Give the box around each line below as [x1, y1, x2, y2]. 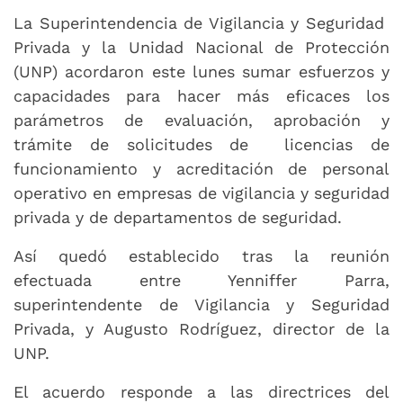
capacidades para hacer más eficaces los [13, 86, 390, 106]
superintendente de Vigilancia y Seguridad [13, 295, 390, 315]
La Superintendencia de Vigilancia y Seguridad [13, 13, 390, 33]
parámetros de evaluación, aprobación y [13, 111, 390, 130]
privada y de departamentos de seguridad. [13, 208, 342, 228]
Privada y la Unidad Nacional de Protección [13, 38, 390, 58]
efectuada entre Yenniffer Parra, [13, 271, 390, 291]
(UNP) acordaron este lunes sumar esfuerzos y [13, 62, 390, 82]
